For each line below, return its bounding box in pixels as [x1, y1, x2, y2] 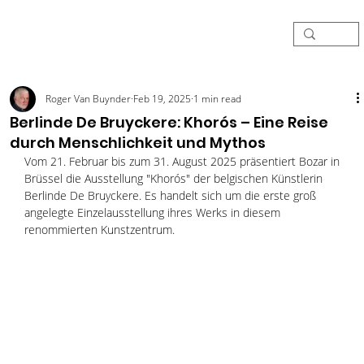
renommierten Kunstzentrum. [24, 221, 178, 237]
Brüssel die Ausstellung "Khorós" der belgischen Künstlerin [24, 170, 326, 186]
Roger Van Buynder [45, 91, 131, 106]
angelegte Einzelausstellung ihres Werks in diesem [24, 204, 284, 220]
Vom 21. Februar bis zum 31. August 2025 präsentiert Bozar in [24, 153, 343, 169]
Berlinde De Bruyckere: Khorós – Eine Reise [9, 111, 328, 132]
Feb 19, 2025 [132, 91, 191, 106]
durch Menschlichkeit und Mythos [9, 132, 266, 153]
